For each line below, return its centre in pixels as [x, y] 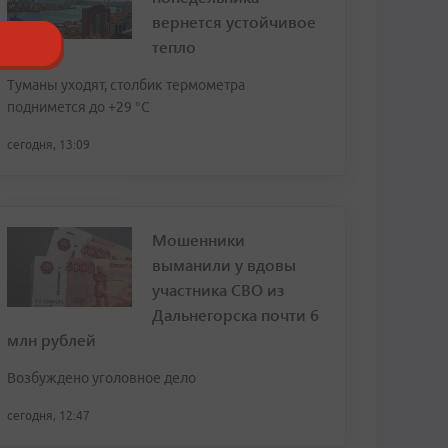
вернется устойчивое [234, 21]
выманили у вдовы [224, 264]
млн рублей [51, 339]
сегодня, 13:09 [48, 144]
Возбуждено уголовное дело [101, 378]
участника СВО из [218, 289]
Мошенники [198, 239]
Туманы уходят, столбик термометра [126, 85]
